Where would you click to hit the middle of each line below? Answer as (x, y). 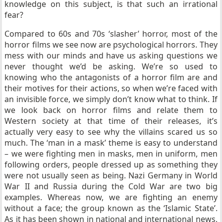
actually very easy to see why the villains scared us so (111, 132)
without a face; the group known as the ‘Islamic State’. (111, 208)
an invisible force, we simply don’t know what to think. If (111, 99)
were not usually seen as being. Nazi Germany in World (111, 175)
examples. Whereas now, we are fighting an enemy (111, 197)
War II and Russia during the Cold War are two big (111, 186)
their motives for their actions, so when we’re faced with (111, 88)
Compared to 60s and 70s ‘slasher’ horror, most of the (111, 33)
